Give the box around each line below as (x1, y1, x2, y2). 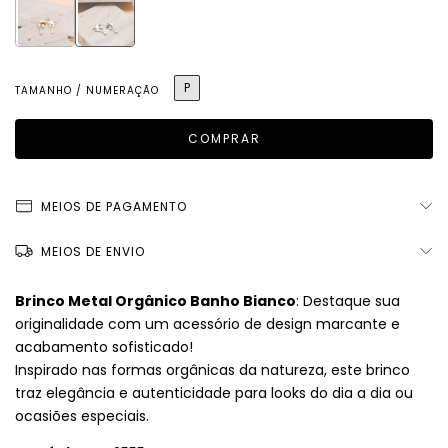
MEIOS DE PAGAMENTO (40, 198, 187, 216)
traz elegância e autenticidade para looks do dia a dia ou (15, 383, 413, 404)
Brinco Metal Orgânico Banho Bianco (15, 291, 296, 312)
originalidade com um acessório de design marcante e (15, 314, 400, 335)
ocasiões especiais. (15, 406, 149, 427)
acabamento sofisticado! (15, 337, 193, 358)
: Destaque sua (296, 291, 400, 312)
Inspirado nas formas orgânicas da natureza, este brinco (15, 360, 410, 381)
